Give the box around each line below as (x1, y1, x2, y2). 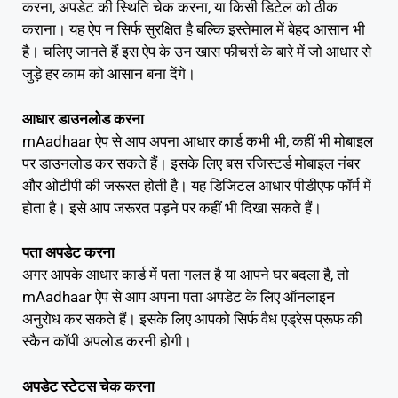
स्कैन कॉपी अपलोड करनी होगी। (22, 332, 192, 351)
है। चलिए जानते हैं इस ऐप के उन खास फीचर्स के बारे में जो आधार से (22, 43, 371, 61)
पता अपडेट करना (22, 243, 115, 262)
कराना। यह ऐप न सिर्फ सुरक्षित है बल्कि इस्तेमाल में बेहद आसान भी (22, 20, 365, 39)
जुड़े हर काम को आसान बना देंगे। (22, 65, 195, 84)
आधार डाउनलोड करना (22, 109, 144, 128)
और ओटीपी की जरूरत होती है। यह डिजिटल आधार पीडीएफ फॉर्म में (22, 176, 371, 195)
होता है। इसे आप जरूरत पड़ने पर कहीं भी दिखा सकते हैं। (22, 198, 322, 217)
